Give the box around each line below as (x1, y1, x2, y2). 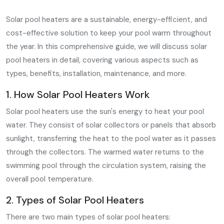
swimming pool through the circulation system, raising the (6, 160, 206, 170)
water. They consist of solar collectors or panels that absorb (6, 120, 216, 130)
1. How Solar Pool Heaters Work (6, 88, 149, 101)
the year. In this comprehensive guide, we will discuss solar (6, 41, 207, 51)
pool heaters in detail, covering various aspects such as (6, 55, 198, 65)
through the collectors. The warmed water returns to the (6, 147, 204, 157)
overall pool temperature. (6, 174, 93, 184)
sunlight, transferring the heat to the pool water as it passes (6, 133, 216, 143)
